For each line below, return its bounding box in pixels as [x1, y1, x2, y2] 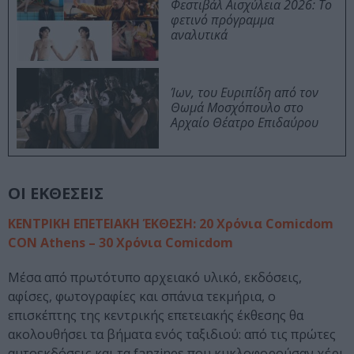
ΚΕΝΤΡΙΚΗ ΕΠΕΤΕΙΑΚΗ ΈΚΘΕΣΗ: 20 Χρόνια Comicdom [8, 215, 333, 233]
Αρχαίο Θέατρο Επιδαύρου [171, 114, 318, 132]
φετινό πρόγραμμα [171, 11, 274, 29]
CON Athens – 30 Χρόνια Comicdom [8, 234, 233, 252]
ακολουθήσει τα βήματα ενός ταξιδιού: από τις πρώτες [8, 326, 336, 344]
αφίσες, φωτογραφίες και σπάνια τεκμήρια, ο [8, 288, 276, 306]
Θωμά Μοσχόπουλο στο [171, 99, 303, 117]
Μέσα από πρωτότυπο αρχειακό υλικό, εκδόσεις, [8, 269, 302, 287]
